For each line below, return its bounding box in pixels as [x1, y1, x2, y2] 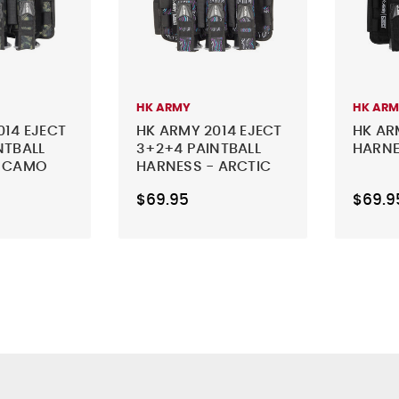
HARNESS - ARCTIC [136, 159, 272, 174]
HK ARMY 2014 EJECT [136, 123, 282, 138]
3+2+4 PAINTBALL [136, 141, 261, 156]
